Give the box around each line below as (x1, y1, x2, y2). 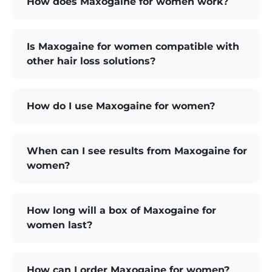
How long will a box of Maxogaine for (27, 204, 216, 216)
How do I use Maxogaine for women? (27, 100, 215, 112)
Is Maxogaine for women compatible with (27, 40, 239, 52)
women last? (27, 219, 92, 231)
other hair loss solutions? (27, 55, 155, 67)
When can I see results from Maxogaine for (27, 144, 247, 157)
